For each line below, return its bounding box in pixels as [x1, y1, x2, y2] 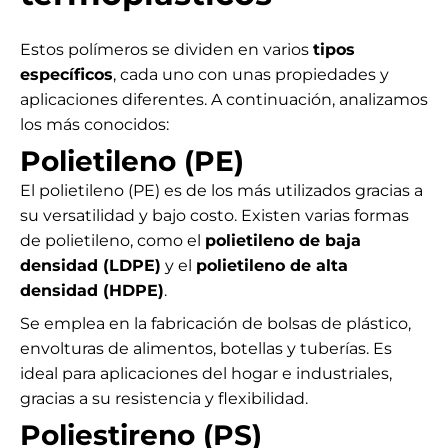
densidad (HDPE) [20, 280, 164, 300]
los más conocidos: [20, 114, 169, 134]
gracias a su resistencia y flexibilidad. [20, 388, 308, 408]
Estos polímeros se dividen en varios [20, 39, 313, 59]
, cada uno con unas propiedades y [113, 64, 389, 84]
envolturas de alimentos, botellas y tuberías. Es [20, 338, 392, 358]
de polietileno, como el [20, 230, 205, 250]
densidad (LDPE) [20, 255, 161, 275]
